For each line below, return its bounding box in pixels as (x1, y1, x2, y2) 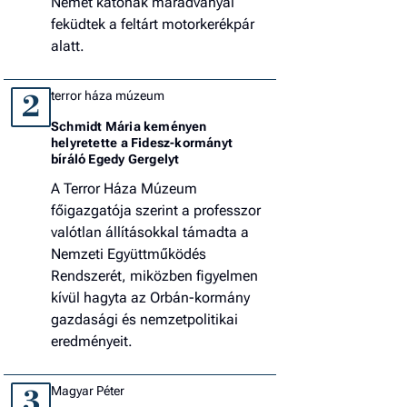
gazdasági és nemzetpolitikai (51, 310, 238, 328)
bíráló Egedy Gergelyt (51, 151, 180, 166)
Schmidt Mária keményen (51, 118, 207, 134)
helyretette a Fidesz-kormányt (51, 134, 233, 150)
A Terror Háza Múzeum (51, 179, 197, 197)
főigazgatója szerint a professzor (51, 201, 261, 219)
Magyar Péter (51, 382, 124, 398)
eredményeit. (51, 332, 133, 350)
